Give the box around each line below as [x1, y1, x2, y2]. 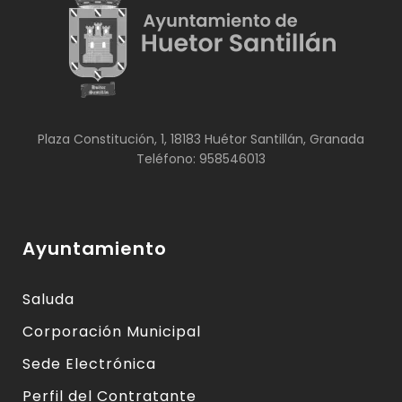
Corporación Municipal [22, 321, 201, 343]
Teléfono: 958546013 [136, 149, 266, 168]
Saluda [22, 289, 74, 310]
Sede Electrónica [22, 354, 156, 375]
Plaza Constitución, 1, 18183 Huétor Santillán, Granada [38, 129, 364, 148]
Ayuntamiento [22, 236, 167, 262]
